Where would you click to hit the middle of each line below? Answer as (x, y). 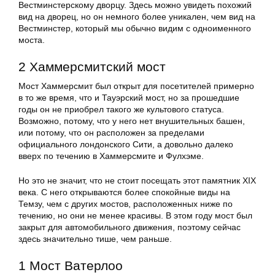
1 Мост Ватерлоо (71, 266)
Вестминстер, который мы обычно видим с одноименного (135, 29)
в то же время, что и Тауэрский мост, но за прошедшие (129, 98)
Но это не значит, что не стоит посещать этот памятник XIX (137, 181)
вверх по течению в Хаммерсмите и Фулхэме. (111, 156)
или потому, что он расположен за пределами (111, 133)
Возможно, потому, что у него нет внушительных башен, (132, 121)
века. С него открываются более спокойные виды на (124, 192)
